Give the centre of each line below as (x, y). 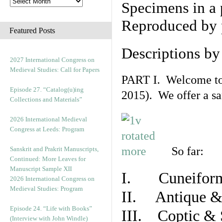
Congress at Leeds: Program (47, 129)
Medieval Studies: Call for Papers (55, 70)
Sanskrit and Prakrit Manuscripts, (54, 149)
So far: (188, 151)
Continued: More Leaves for (48, 159)
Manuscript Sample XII (41, 169)
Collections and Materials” (46, 99)
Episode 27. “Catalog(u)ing (47, 89)
